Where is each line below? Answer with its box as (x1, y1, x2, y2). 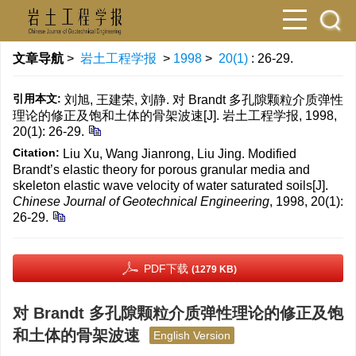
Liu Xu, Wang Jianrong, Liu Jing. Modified (63, 147, 296, 161)
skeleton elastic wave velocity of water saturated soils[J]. (13, 179, 328, 192)
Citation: (13, 146, 60, 159)
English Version (153, 329, 230, 342)
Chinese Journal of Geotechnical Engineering (13, 195, 269, 208)
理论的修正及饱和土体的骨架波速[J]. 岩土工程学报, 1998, (13, 109, 337, 122)
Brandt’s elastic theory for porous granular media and (13, 163, 310, 176)
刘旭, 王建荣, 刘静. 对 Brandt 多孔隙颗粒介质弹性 (64, 93, 343, 106)
